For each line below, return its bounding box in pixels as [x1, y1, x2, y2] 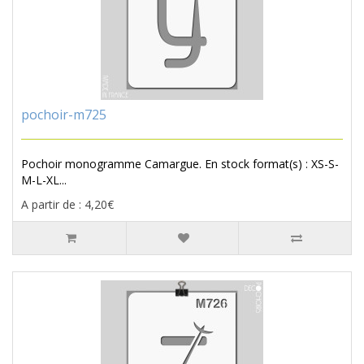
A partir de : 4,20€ [21, 197, 114, 213]
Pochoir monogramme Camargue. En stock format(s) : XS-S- [21, 156, 339, 172]
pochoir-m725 [21, 106, 106, 124]
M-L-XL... [21, 172, 67, 188]
